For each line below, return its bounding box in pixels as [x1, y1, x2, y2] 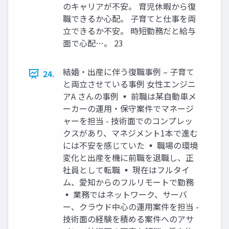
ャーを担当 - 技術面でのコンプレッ [63, 114, 193, 127]
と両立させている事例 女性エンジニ [63, 78, 196, 90]
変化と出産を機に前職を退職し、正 [63, 151, 194, 164]
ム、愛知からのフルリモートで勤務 [63, 176, 194, 189]
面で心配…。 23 [63, 37, 123, 50]
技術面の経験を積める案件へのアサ [63, 213, 194, 225]
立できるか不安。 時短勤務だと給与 [63, 25, 196, 37]
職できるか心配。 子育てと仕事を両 [63, 12, 196, 25]
